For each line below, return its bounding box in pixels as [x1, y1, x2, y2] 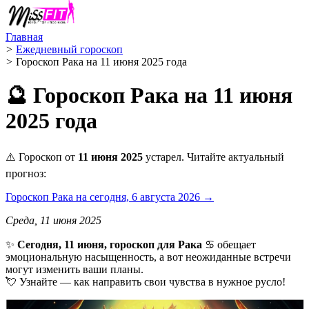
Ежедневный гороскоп [16, 43, 123, 55]
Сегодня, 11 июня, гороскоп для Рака [17, 238, 202, 250]
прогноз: [6, 167, 46, 179]
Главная [6, 31, 43, 43]
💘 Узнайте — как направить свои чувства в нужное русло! [6, 275, 286, 288]
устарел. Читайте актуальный [143, 150, 284, 163]
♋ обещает [202, 238, 256, 250]
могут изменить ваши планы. [6, 263, 143, 275]
